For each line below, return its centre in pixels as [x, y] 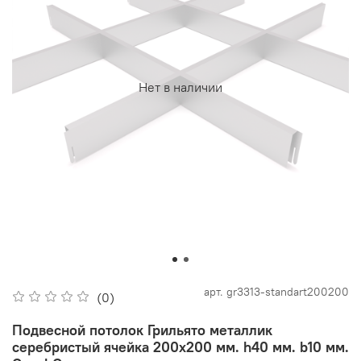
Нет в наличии [180, 87]
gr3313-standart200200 [288, 293]
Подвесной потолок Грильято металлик [142, 330]
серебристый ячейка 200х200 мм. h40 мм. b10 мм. [180, 347]
